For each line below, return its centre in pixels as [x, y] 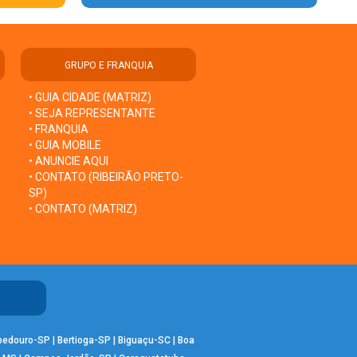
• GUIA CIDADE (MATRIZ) [90, 97]
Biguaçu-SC [144, 340]
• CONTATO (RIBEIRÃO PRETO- [106, 177]
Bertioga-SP [84, 340]
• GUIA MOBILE [65, 145]
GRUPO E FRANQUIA [108, 65]
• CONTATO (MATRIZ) [83, 208]
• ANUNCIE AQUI [69, 161]
